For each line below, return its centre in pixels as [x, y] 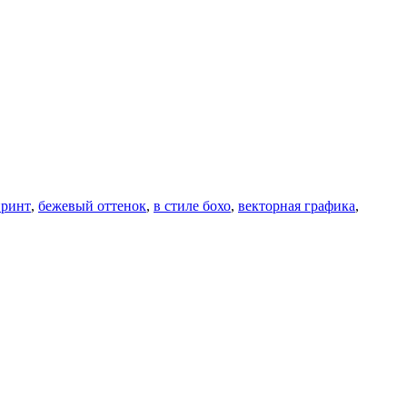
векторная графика [297, 205]
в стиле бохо [192, 205]
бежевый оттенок [92, 205]
